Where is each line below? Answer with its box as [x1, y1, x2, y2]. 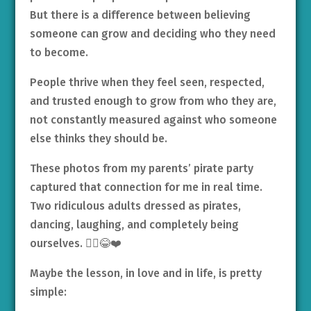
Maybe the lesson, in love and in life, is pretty [29, 267, 262, 280]
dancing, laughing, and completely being [29, 218, 239, 232]
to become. [29, 46, 88, 60]
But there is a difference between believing [29, 8, 251, 22]
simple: [29, 285, 67, 299]
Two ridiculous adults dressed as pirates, [29, 199, 241, 213]
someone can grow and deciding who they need [29, 27, 276, 41]
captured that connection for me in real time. [29, 180, 262, 194]
